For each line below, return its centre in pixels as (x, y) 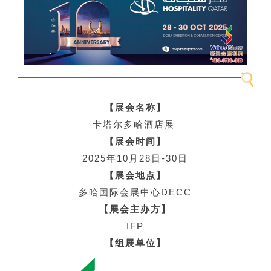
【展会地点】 (135, 175)
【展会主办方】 (135, 209)
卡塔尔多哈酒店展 (135, 124)
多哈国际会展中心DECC (135, 192)
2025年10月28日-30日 (135, 158)
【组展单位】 (135, 243)
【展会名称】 (135, 107)
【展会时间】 (135, 141)
